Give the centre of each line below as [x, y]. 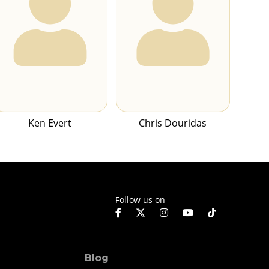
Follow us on [140, 199]
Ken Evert [50, 123]
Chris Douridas [173, 123]
